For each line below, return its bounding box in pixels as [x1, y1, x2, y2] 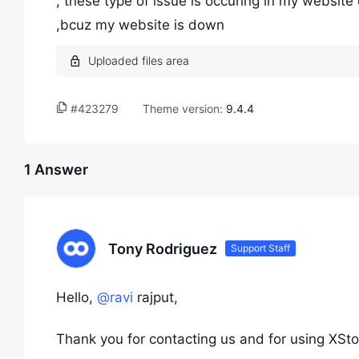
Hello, [56, 289, 97, 305]
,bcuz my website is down [56, 17, 224, 33]
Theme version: [143, 102, 226, 115]
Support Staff [231, 242, 290, 254]
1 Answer [24, 161, 88, 178]
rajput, [133, 289, 178, 305]
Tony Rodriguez [108, 240, 217, 257]
